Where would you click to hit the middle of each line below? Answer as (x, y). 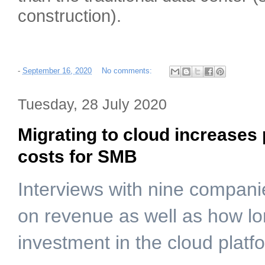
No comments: (128, 71)
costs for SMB (77, 156)
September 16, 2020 (57, 71)
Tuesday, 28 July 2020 (92, 104)
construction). (70, 16)
